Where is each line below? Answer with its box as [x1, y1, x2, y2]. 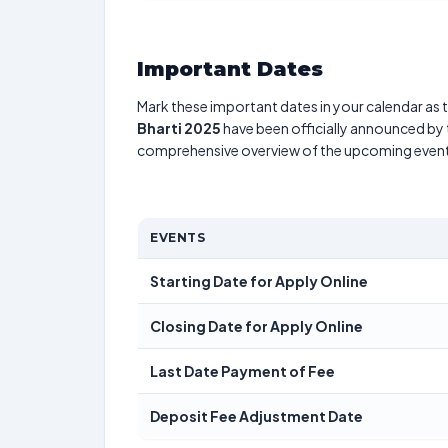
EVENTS [150, 230, 206, 245]
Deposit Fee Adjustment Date [150, 407, 363, 425]
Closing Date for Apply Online [150, 317, 363, 335]
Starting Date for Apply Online [150, 272, 368, 290]
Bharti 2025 [137, 119, 221, 137]
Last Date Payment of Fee [150, 362, 335, 380]
